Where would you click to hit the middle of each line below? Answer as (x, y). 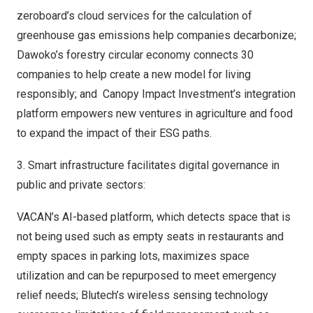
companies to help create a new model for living (134, 74)
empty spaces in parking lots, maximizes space (133, 256)
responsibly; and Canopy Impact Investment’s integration (156, 94)
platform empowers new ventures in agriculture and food (155, 114)
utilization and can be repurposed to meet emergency (147, 276)
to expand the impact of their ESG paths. (114, 133)
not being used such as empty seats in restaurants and (150, 236)
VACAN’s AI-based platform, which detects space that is (154, 217)
